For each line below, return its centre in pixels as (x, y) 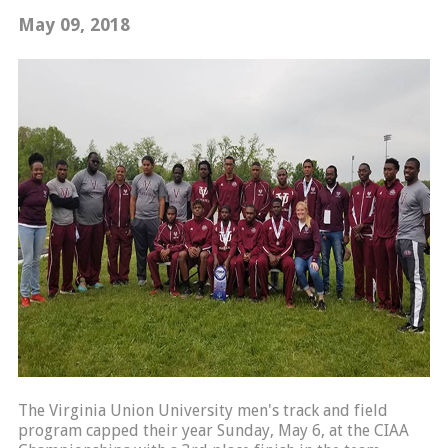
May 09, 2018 (73, 24)
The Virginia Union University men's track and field (202, 410)
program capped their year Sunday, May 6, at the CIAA (213, 430)
